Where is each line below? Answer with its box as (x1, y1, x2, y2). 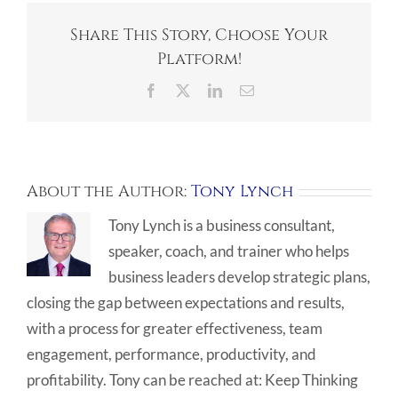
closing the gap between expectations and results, (27, 293, 345, 313)
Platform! (156, 47, 242, 70)
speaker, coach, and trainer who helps (108, 242, 349, 261)
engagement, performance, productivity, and (27, 345, 316, 364)
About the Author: (27, 180, 191, 203)
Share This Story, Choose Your (70, 23, 328, 46)
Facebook (157, 82, 212, 97)
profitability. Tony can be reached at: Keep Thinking (27, 370, 358, 390)
